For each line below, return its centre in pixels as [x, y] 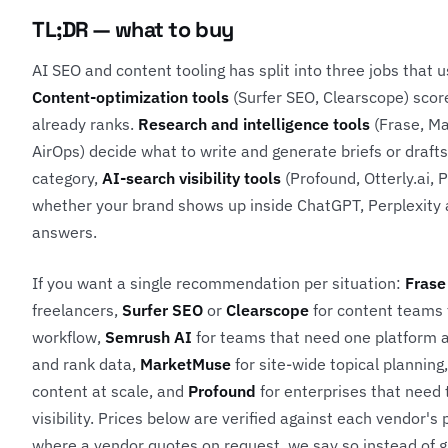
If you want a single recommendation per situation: [218, 282]
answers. [64, 231]
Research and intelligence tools [254, 123]
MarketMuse [185, 363]
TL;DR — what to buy [133, 29]
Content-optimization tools [130, 96]
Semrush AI [148, 336]
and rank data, [86, 363]
